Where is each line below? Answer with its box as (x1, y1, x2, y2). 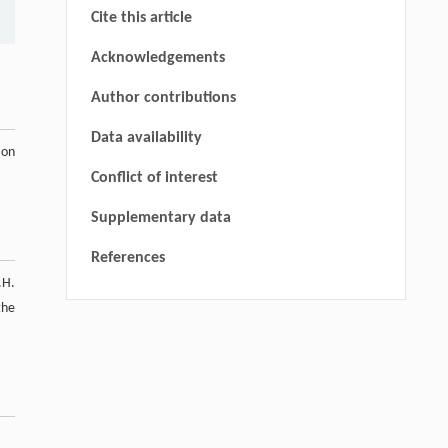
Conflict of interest (90, 169, 218, 186)
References (90, 249, 165, 266)
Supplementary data (90, 209, 231, 226)
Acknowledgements (90, 49, 225, 66)
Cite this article (90, 9, 192, 26)
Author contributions (90, 89, 236, 106)
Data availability (90, 129, 202, 146)
